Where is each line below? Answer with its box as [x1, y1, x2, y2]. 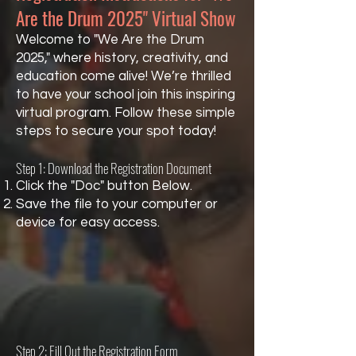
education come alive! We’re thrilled [16, 69, 231, 83]
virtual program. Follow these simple [16, 106, 235, 120]
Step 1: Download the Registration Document [16, 158, 211, 178]
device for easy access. [16, 215, 160, 230]
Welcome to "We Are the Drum [16, 33, 204, 47]
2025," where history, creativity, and [16, 51, 228, 65]
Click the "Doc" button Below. [16, 179, 192, 193]
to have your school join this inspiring [16, 87, 235, 102]
